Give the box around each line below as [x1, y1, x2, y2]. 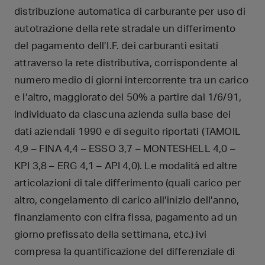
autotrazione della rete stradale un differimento [14, 23, 236, 34]
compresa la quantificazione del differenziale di [14, 246, 235, 257]
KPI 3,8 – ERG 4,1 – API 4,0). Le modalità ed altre [14, 160, 237, 171]
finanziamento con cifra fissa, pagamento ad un [14, 212, 238, 222]
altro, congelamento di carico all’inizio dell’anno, [14, 195, 240, 205]
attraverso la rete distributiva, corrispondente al [14, 57, 238, 68]
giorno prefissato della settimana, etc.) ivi [14, 229, 206, 240]
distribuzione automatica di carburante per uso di [14, 6, 245, 17]
